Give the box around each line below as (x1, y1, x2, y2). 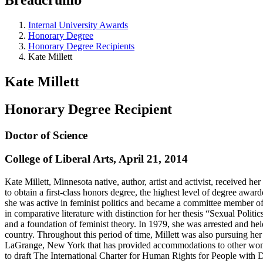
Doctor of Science (5, 129, 87, 141)
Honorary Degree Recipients (28, 41, 134, 51)
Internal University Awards (28, 19, 128, 30)
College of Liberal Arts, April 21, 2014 (5, 153, 188, 166)
